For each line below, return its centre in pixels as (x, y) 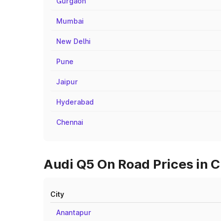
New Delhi (74, 41)
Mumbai (70, 21)
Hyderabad (75, 102)
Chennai (70, 122)
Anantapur (74, 212)
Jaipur (67, 82)
